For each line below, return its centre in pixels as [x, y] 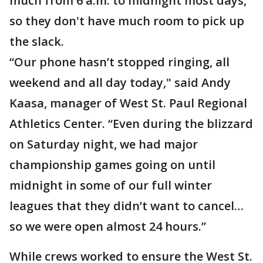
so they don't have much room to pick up [127, 21]
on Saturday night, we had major [104, 144]
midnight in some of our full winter [111, 185]
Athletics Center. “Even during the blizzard [131, 124]
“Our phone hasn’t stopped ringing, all [119, 62]
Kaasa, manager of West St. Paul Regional [128, 103]
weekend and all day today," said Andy [120, 82]
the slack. [38, 41]
